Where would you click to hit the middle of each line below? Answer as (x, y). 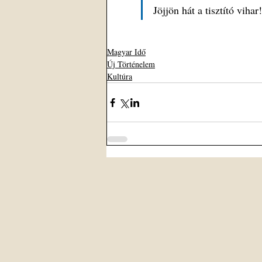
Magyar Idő (126, 52)
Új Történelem (131, 64)
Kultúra (120, 76)
